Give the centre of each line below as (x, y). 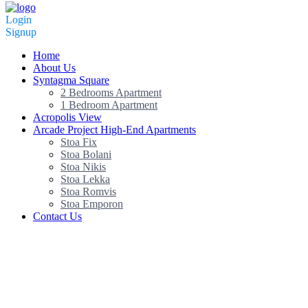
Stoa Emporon (92, 204)
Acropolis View (67, 118)
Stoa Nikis (83, 167)
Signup (21, 32)
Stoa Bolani (86, 155)
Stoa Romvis (88, 192)
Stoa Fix (79, 142)
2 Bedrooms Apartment (111, 93)
